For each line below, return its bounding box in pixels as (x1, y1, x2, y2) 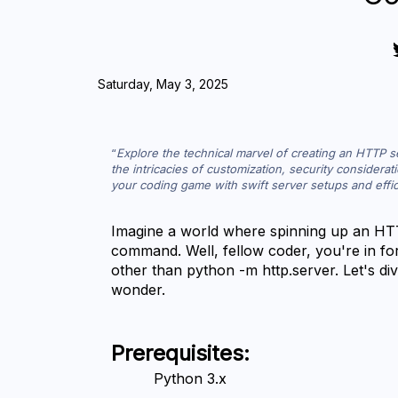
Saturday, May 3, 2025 (98, 76, 229, 92)
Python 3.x (154, 370, 227, 388)
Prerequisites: (111, 340, 251, 367)
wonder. (111, 281, 166, 299)
